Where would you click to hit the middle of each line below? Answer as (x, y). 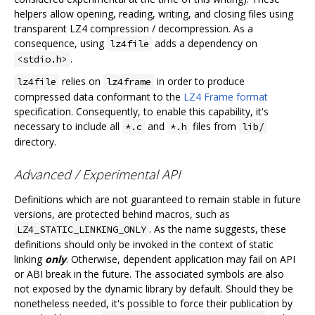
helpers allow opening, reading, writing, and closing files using (154, 13)
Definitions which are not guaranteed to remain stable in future (157, 200)
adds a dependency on (205, 43)
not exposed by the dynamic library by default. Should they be (154, 289)
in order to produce (199, 81)
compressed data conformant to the (99, 96)
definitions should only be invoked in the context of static (144, 245)
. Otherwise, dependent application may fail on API (181, 259)
